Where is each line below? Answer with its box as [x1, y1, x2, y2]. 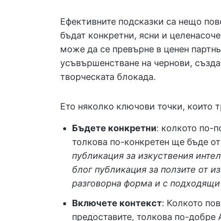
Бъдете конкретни [72, 123, 156, 133]
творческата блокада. [60, 72, 156, 82]
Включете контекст [72, 198, 162, 208]
